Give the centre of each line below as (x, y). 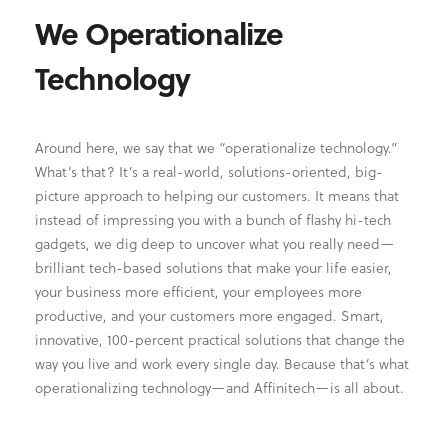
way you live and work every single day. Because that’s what (222, 363)
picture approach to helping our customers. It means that (217, 195)
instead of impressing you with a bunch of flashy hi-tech (213, 219)
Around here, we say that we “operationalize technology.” (216, 147)
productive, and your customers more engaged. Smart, (209, 315)
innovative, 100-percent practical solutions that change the (220, 339)
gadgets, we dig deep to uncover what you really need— (214, 243)
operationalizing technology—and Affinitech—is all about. (219, 387)
